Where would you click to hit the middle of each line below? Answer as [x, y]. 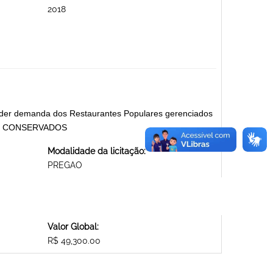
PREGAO [65, 165]
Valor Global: [73, 227]
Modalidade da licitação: [96, 151]
